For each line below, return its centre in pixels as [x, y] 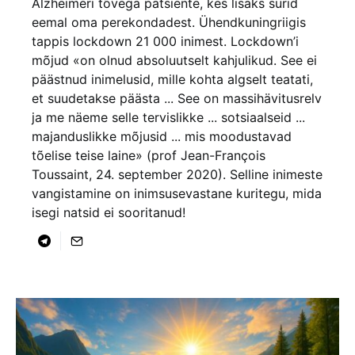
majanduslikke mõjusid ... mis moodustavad [162, 136]
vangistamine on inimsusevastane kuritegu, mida [177, 193]
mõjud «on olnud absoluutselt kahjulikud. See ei [174, 60]
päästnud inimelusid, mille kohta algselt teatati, [172, 79]
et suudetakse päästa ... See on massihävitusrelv [177, 98]
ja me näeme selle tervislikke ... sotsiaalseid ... [168, 117]
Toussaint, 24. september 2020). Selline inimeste [177, 174]
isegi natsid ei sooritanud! [109, 212]
